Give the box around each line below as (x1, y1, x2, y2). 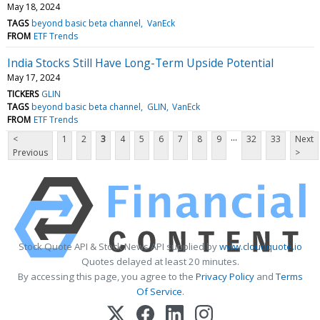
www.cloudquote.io (219, 239, 302, 253)
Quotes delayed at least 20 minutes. (81, 254, 239, 268)
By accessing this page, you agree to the (17, 269, 196, 283)
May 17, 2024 (7, 71, 60, 84)
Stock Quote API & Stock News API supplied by (18, 239, 219, 253)
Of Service (136, 284, 182, 298)
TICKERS (7, 87, 39, 100)
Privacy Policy (195, 269, 254, 283)
